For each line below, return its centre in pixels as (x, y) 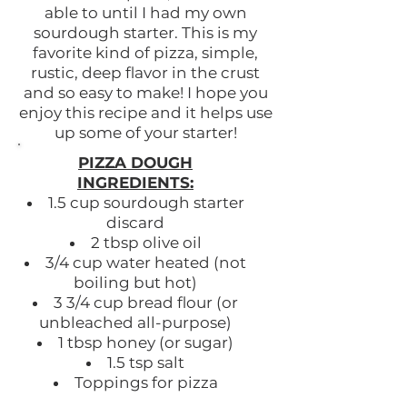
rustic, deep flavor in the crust (145, 73)
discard (135, 223)
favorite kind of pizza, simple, (145, 53)
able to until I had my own (145, 13)
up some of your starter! (145, 133)
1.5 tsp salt (146, 363)
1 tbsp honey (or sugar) (146, 343)
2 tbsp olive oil (146, 243)
